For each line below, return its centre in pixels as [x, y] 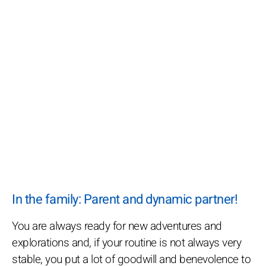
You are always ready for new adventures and [117, 227]
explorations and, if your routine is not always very [126, 243]
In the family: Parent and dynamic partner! [125, 200]
